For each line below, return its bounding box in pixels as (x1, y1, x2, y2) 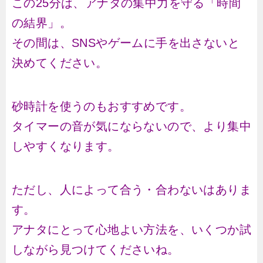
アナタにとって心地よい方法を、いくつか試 (12, 223, 251, 236)
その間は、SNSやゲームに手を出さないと (12, 36, 240, 49)
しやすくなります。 (12, 140, 120, 153)
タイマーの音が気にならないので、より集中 (12, 120, 251, 133)
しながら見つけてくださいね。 (12, 243, 180, 256)
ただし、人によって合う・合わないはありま (12, 183, 251, 196)
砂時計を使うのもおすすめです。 (12, 100, 191, 113)
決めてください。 (12, 56, 108, 69)
